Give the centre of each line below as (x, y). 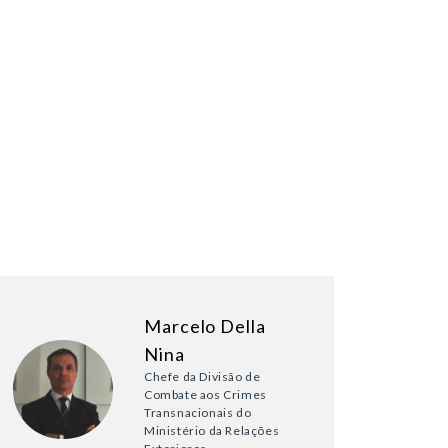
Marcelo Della (205, 326)
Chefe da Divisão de (202, 377)
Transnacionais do (198, 413)
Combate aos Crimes (205, 395)
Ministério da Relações (212, 431)
